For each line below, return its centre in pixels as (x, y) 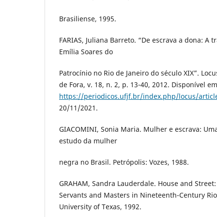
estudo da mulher (88, 140)
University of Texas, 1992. (100, 206)
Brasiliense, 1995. (88, 18)
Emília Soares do (86, 51)
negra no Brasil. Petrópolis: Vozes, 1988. (124, 162)
